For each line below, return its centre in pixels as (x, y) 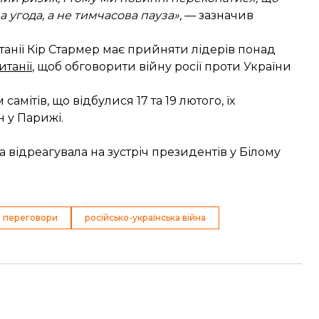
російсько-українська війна (145, 217)
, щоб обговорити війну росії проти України (162, 66)
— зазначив (219, 15)
